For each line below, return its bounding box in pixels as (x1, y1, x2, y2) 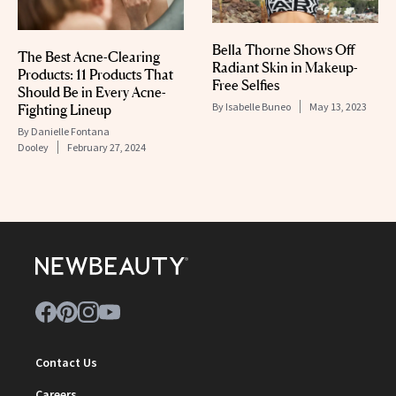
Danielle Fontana (31, 124, 110, 138)
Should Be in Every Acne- (18, 82, 166, 101)
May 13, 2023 (309, 99, 367, 113)
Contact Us (35, 354, 97, 370)
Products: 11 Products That (18, 65, 173, 83)
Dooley (18, 140, 49, 154)
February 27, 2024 (67, 140, 146, 154)
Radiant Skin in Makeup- (212, 57, 358, 76)
